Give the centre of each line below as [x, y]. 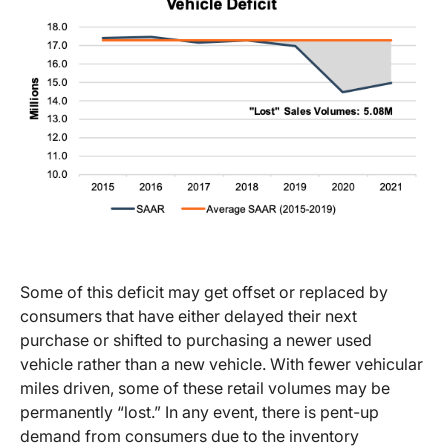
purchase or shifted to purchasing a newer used [196, 340]
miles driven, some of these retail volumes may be [205, 388]
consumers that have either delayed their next [188, 316]
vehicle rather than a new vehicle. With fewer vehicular [221, 364]
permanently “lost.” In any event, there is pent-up [199, 412]
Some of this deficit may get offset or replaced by [204, 292]
